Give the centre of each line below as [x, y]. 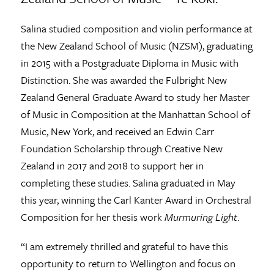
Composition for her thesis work [92, 217]
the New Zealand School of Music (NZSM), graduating [136, 45]
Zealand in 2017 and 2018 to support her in [112, 165]
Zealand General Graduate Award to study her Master [135, 97]
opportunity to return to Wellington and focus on [128, 263]
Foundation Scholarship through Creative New [121, 148]
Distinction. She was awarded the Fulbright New [124, 80]
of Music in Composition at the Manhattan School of [135, 114]
